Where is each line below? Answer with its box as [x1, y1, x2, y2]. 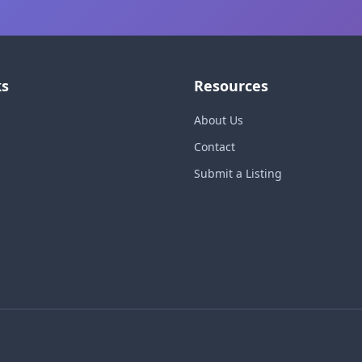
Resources [194, 76, 268, 95]
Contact [194, 139, 235, 154]
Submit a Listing [194, 166, 282, 181]
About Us [194, 112, 243, 128]
